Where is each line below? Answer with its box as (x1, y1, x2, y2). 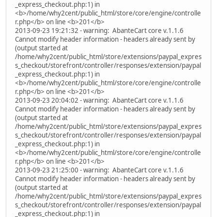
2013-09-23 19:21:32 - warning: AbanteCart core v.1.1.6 (15, 26, 184, 35)
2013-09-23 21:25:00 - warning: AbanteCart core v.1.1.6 (15, 165, 184, 174)
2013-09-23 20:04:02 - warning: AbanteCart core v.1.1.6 (15, 95, 184, 105)
